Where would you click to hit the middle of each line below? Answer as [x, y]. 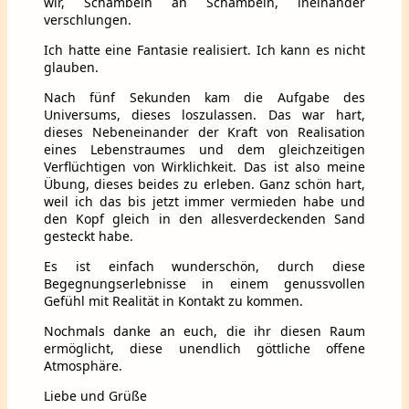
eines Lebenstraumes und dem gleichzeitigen [204, 149]
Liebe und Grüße [95, 395]
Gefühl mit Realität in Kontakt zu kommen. [173, 300]
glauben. [71, 67]
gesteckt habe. [89, 236]
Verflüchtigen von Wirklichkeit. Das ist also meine [204, 166]
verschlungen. [88, 19]
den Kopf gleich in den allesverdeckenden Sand [204, 218]
